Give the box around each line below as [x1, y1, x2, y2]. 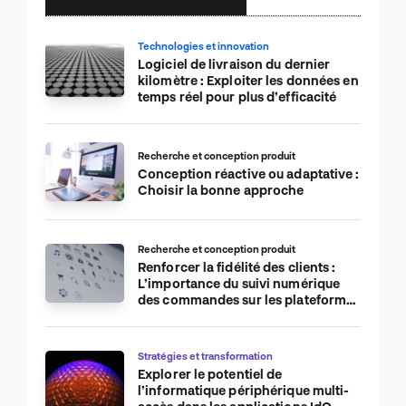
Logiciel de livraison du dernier [138, 56, 331, 72]
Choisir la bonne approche [138, 182, 304, 198]
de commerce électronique [138, 308, 305, 324]
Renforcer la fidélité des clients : [138, 259, 336, 275]
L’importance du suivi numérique [138, 275, 341, 292]
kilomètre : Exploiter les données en [138, 72, 359, 89]
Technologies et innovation [138, 40, 269, 53]
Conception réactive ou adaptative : [138, 166, 360, 182]
